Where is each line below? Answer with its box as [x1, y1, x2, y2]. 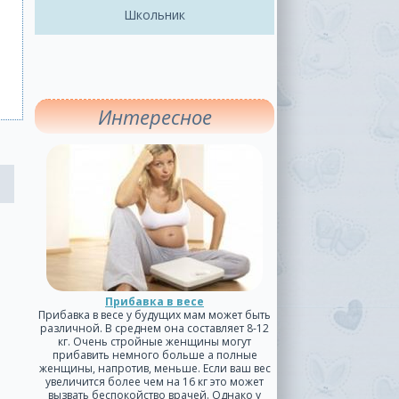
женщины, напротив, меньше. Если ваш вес [38, 361, 271, 376]
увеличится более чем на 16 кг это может [45, 374, 264, 389]
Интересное [97, 103, 212, 130]
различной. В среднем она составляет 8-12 [40, 321, 269, 336]
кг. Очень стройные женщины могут [58, 334, 251, 349]
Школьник [124, 6, 185, 23]
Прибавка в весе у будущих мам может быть [38, 307, 271, 322]
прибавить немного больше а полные [52, 347, 257, 362]
